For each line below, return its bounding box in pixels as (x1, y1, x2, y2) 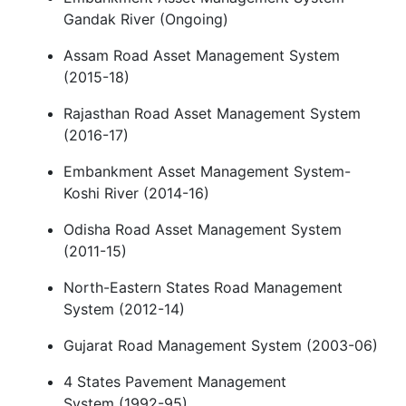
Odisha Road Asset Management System (63, 219, 342, 238)
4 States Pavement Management (63, 372, 286, 391)
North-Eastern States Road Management (63, 277, 343, 296)
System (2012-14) (63, 299, 185, 318)
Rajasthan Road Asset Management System (63, 103, 361, 122)
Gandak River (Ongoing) (63, 9, 228, 28)
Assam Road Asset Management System (63, 45, 340, 64)
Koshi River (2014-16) (63, 183, 209, 202)
